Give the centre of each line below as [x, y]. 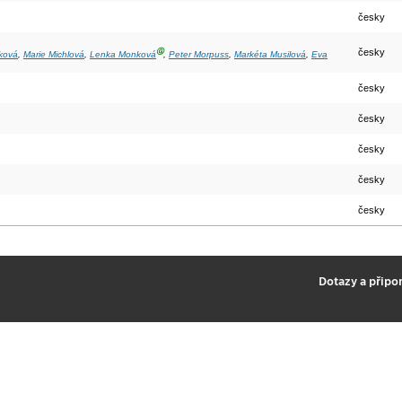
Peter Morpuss [199, 55]
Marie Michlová [54, 55]
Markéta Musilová [270, 55]
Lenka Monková [123, 55]
